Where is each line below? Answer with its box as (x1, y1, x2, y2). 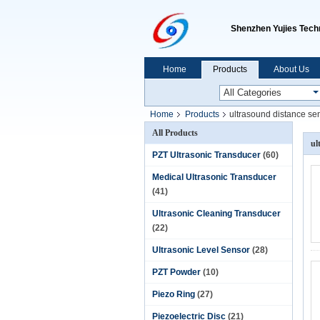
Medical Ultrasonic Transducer (152, 172, 276, 182)
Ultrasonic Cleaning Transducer (152, 209, 281, 219)
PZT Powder (152, 267, 201, 277)
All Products (152, 128, 198, 138)
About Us (274, 64, 309, 74)
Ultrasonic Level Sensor (152, 245, 250, 255)
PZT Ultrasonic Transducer (152, 150, 261, 160)
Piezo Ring (152, 289, 195, 299)
